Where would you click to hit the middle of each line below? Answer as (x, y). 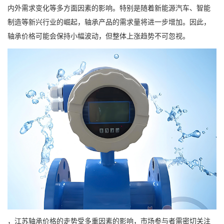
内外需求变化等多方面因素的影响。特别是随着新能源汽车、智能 (109, 8)
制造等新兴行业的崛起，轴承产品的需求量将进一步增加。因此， (109, 22)
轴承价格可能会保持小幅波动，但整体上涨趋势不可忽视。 (98, 36)
